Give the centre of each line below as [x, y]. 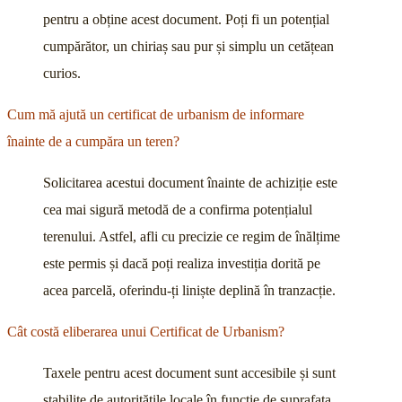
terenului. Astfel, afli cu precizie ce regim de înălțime [192, 237]
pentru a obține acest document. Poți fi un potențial [186, 20]
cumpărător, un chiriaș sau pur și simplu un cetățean [188, 47]
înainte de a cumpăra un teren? [93, 142]
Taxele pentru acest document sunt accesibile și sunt [189, 373]
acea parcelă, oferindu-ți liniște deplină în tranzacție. [189, 291]
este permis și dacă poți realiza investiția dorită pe [182, 264]
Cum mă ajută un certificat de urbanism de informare [156, 115]
